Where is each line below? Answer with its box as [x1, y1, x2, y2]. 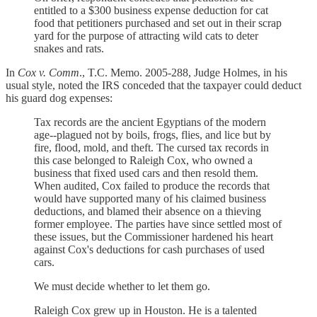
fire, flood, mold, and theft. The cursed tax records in [34, 142, 269, 154]
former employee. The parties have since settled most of [34, 218, 282, 231]
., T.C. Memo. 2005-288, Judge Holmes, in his [79, 67, 287, 79]
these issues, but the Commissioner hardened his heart [34, 231, 273, 243]
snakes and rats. [34, 42, 104, 55]
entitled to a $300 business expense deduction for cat [34, 4, 268, 17]
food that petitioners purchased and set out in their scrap [34, 17, 282, 30]
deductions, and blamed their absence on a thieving [34, 205, 261, 218]
